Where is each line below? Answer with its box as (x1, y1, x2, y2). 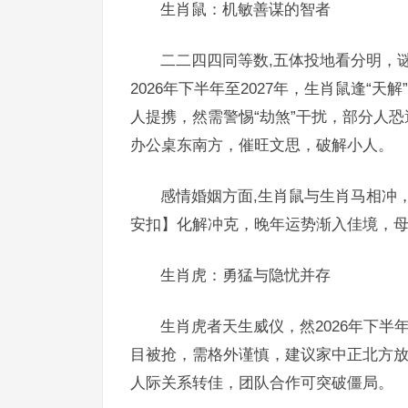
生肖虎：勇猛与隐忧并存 (160, 267, 331, 283)
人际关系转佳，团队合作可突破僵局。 (130, 374, 393, 391)
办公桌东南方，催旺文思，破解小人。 (130, 137, 393, 153)
